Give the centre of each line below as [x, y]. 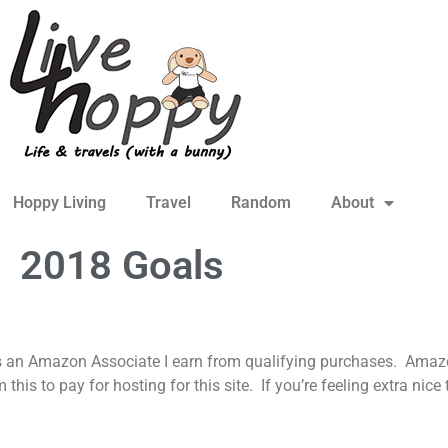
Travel [168, 202]
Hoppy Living [59, 202]
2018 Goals [122, 265]
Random [260, 202]
